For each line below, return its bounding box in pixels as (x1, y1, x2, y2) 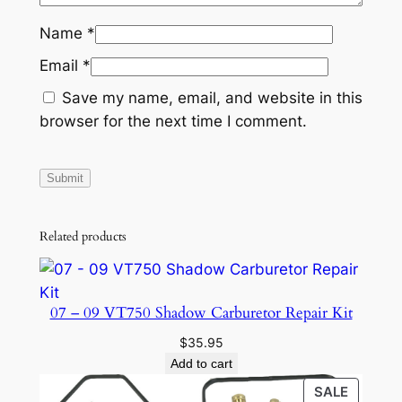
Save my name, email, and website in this (61, 89, 363, 108)
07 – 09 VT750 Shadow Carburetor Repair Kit (49, 302, 353, 324)
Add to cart (170, 356, 232, 371)
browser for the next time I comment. (39, 112, 307, 131)
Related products (39, 227, 127, 245)
